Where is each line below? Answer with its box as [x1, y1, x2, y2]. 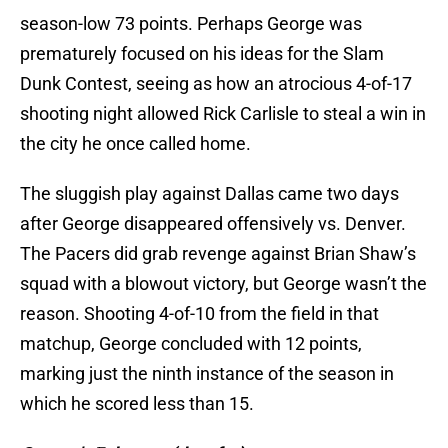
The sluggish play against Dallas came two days [20, 183, 399, 205]
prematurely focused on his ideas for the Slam [20, 43, 384, 65]
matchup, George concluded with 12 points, [20, 333, 362, 355]
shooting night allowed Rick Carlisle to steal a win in [20, 103, 426, 125]
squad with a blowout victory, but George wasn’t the [20, 273, 427, 295]
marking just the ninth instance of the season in [20, 363, 394, 385]
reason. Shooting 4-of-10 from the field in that [20, 303, 379, 325]
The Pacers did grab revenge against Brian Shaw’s [20, 243, 416, 265]
